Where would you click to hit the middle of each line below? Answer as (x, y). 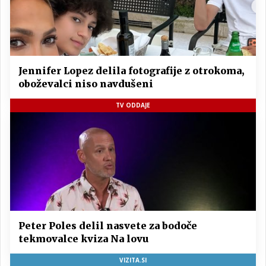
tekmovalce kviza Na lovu (83, 238)
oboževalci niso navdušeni (86, 83)
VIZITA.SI (133, 260)
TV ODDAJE (133, 105)
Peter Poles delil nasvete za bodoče (108, 225)
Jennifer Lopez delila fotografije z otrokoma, (131, 70)
